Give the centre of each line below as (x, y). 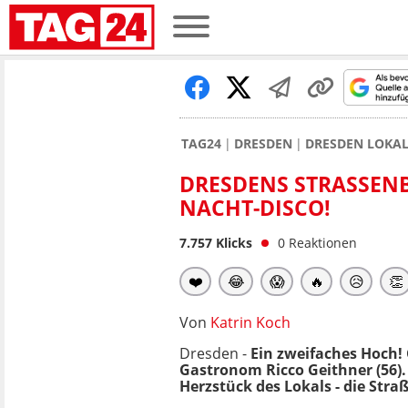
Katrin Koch (250, 322)
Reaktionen (323, 243)
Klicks (232, 243)
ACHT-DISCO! (252, 208)
